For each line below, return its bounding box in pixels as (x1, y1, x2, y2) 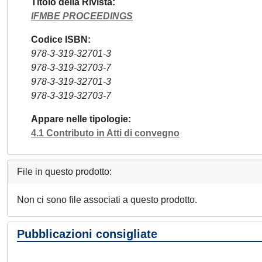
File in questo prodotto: (17, 167, 112, 177)
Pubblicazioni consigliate (17, 227, 157, 240)
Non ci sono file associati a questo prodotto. (17, 195, 197, 205)
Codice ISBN (31, 35, 88, 44)
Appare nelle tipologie (31, 114, 128, 124)
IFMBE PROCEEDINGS (31, 11, 133, 21)
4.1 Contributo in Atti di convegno (31, 128, 180, 138)
